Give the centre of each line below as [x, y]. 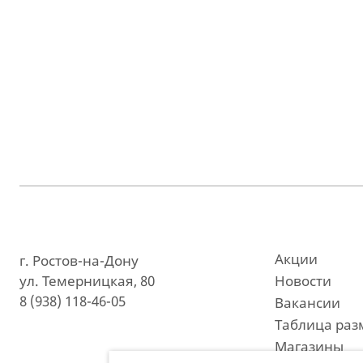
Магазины [309, 346]
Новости [303, 281]
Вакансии [307, 303]
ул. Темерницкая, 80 [88, 281]
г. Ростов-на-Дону [79, 261]
